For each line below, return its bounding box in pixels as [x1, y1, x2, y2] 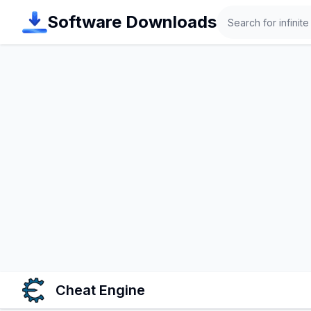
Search [216, 6, 250, 17]
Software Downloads [47, 12, 217, 32]
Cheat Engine [56, 282, 145, 299]
